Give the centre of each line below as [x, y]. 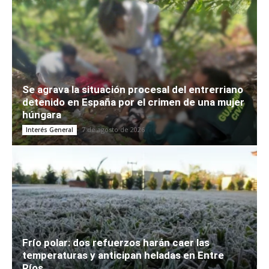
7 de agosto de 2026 [113, 130]
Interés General [50, 130]
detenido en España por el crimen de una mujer [133, 102]
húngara [42, 115]
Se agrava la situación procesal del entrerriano [133, 90]
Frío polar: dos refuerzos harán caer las [116, 243]
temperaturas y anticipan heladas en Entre [123, 255]
